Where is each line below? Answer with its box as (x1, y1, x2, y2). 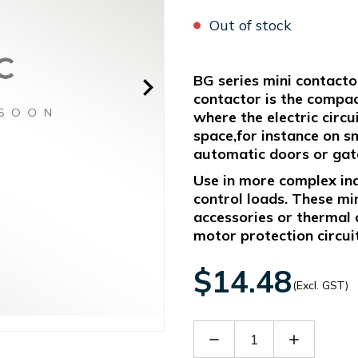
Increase (286, 328, 343, 348)
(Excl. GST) (292, 278, 348, 292)
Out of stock (209, 16, 292, 34)
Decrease (206, 328, 268, 348)
